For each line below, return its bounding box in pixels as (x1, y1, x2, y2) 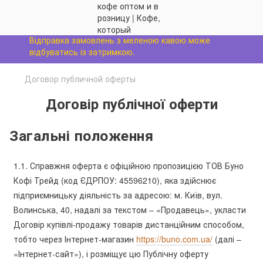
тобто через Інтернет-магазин (14, 232, 136, 245)
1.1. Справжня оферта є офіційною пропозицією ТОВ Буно (14, 159, 244, 171)
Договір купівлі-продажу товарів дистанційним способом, (14, 218, 244, 230)
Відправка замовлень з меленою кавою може (29, 34, 210, 46)
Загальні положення (9, 124, 153, 146)
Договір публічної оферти (45, 93, 218, 113)
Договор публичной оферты (25, 73, 136, 85)
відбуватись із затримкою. (29, 46, 135, 58)
